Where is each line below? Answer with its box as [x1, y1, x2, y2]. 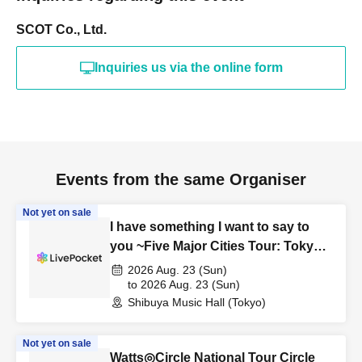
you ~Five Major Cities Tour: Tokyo [110, 239, 322, 253]
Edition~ [110, 259, 161, 272]
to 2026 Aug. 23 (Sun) [128, 278, 240, 291]
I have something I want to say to [110, 220, 309, 234]
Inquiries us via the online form [94, 61, 283, 74]
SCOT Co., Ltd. [16, 23, 107, 36]
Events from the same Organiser [56, 170, 306, 188]
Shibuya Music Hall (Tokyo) [128, 296, 266, 309]
